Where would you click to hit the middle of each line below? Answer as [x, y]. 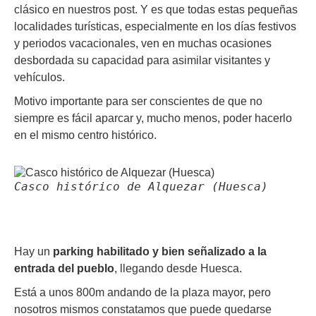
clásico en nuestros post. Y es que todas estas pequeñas [156, 10]
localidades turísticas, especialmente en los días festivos [155, 27]
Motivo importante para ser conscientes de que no [138, 102]
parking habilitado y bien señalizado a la [160, 252]
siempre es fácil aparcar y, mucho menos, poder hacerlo [153, 119]
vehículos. [39, 78]
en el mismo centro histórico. [85, 135]
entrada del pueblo [64, 269]
